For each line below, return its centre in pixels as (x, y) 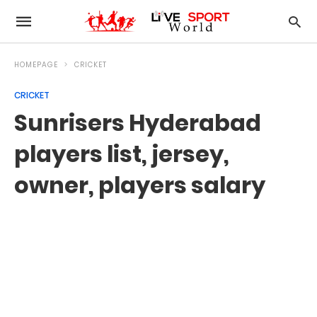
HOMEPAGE (36, 65)
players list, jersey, (122, 154)
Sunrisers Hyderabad (138, 123)
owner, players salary (140, 185)
